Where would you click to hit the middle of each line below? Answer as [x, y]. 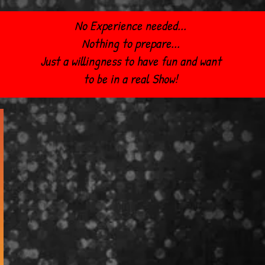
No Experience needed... [131, 25]
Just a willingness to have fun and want [130, 61]
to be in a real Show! [131, 79]
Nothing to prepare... [130, 43]
